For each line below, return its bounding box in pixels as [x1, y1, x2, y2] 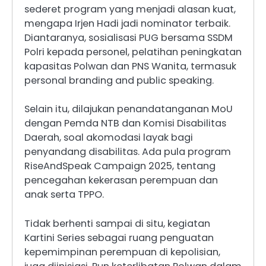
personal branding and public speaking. [24, 74, 214, 88]
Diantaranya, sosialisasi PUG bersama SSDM [24, 31, 233, 45]
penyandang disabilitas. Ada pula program [24, 145, 231, 159]
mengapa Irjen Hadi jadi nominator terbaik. [24, 17, 230, 31]
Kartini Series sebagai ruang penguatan [24, 230, 214, 245]
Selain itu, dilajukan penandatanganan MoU [24, 102, 233, 116]
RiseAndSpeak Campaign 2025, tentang [24, 159, 216, 173]
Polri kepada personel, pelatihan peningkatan [24, 45, 242, 59]
